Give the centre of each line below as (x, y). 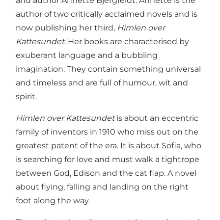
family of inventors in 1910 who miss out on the (107, 132)
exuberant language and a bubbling (87, 55)
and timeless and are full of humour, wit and (102, 82)
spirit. (26, 96)
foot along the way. (53, 200)
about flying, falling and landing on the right (102, 187)
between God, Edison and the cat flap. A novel (106, 173)
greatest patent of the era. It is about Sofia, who (109, 145)
